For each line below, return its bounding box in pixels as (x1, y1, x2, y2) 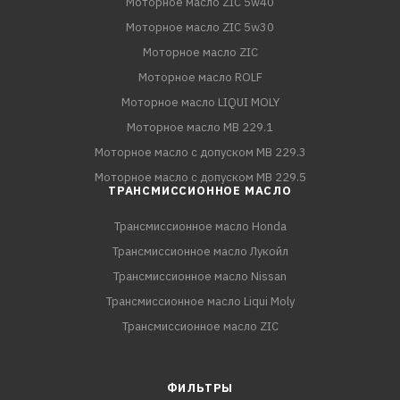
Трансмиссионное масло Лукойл (112, 244, 288, 259)
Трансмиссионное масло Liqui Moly (105, 294, 295, 309)
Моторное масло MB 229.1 (127, 120, 273, 135)
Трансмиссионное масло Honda (113, 219, 287, 234)
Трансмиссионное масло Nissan (113, 269, 287, 284)
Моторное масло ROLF (137, 70, 262, 85)
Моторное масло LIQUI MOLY (121, 95, 279, 110)
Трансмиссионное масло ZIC (121, 319, 279, 334)
